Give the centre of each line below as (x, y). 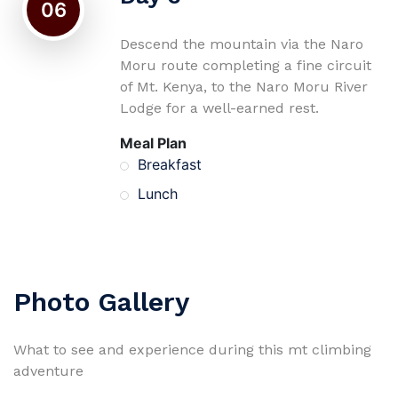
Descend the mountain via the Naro (242, 44)
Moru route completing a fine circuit (246, 65)
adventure (48, 371)
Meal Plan (153, 143)
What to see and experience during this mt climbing (192, 350)
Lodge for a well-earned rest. (219, 108)
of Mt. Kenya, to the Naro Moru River (244, 87)
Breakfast (170, 164)
